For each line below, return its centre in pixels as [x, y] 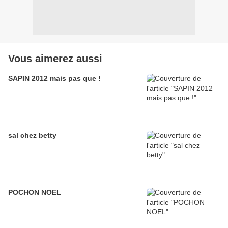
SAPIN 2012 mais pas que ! [54, 79]
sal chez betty [32, 136]
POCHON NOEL [35, 193]
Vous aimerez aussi [55, 59]
